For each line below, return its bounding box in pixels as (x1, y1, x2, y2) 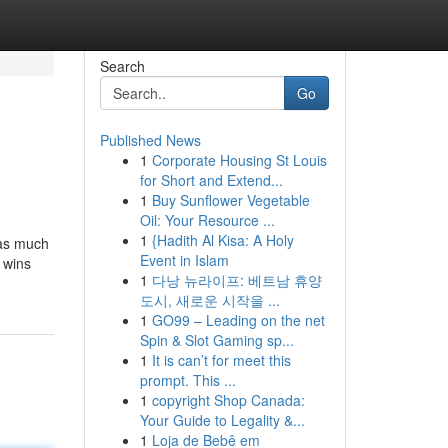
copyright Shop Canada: (151, 390, 305, 410)
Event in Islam (139, 250, 229, 270)
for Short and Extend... (139, 170, 283, 190)
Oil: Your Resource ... (139, 210, 275, 230)
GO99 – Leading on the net (151, 310, 325, 330)
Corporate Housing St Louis (151, 150, 327, 170)
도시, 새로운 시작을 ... (139, 290, 280, 310)
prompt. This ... (139, 370, 236, 390)
